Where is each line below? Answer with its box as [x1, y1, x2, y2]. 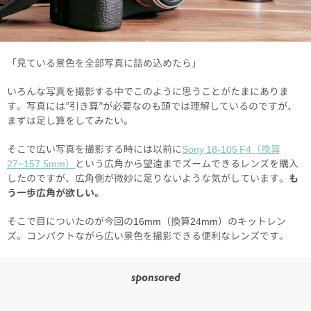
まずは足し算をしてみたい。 [7, 114, 133, 128]
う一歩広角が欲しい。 [7, 186, 104, 200]
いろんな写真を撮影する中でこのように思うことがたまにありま [7, 85, 289, 99]
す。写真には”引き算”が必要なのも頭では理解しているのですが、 [7, 99, 297, 113]
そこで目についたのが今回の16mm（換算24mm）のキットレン [7, 215, 286, 228]
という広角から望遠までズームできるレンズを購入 [75, 157, 299, 171]
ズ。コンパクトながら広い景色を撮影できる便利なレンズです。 [7, 229, 289, 243]
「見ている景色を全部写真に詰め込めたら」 [7, 56, 201, 70]
